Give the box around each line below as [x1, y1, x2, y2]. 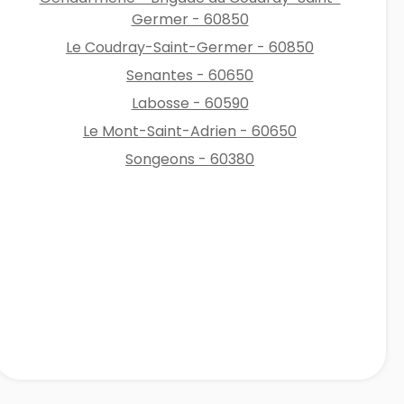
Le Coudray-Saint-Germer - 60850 [66, 36, 315, 58]
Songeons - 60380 [125, 148, 255, 170]
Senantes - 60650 [126, 64, 254, 86]
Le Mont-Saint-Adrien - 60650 [83, 120, 298, 142]
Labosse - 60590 [131, 92, 249, 114]
